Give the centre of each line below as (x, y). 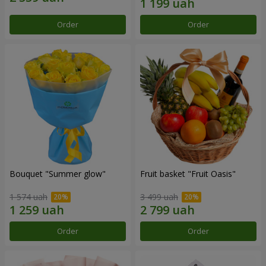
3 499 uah (159, 197)
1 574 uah (28, 197)
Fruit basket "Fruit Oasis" (188, 173)
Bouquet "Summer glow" (58, 173)
